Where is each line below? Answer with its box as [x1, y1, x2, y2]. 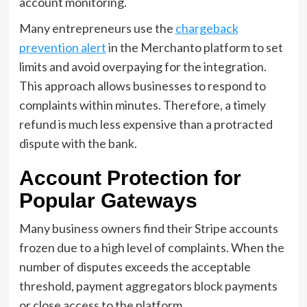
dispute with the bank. [19, 136, 137, 151]
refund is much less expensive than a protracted [19, 116, 273, 132]
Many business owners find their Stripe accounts [19, 221, 278, 236]
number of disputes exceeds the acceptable [19, 259, 251, 275]
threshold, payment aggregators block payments [19, 278, 278, 294]
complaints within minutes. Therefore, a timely [19, 97, 266, 113]
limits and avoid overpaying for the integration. [19, 59, 267, 75]
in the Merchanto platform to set [106, 40, 283, 56]
